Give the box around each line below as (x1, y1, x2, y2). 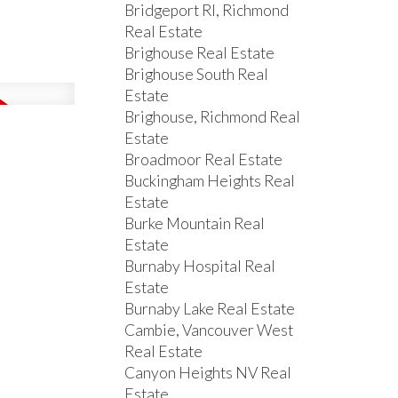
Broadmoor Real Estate (124, 150, 283, 170)
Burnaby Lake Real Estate (124, 299, 296, 319)
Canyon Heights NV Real (124, 363, 292, 383)
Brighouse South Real (124, 65, 269, 84)
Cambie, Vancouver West (124, 321, 294, 340)
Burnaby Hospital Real (124, 257, 276, 276)
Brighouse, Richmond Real (124, 107, 301, 127)
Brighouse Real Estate (124, 44, 275, 63)
